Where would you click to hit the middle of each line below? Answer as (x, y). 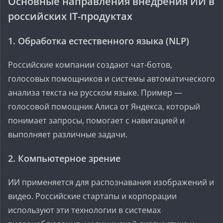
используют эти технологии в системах (84, 210)
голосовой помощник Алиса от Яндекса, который (104, 107)
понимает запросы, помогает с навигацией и (96, 120)
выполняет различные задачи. (68, 134)
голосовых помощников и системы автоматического (111, 79)
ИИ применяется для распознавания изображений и (111, 182)
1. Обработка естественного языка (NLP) (99, 41)
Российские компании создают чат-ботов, (90, 65)
